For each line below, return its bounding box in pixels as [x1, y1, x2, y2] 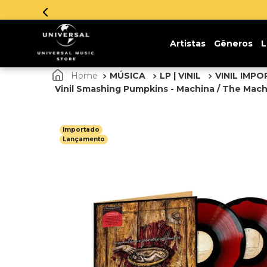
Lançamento [63, 135, 105, 143]
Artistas [169, 38, 206, 49]
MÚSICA [110, 70, 145, 81]
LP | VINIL [160, 70, 201, 81]
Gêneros [213, 38, 253, 49]
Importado [63, 126, 100, 133]
